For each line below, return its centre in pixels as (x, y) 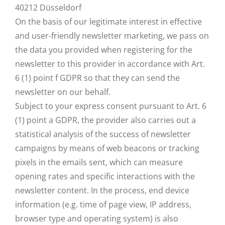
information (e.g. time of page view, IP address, (103, 204)
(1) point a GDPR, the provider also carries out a (105, 120)
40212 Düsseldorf (48, 8)
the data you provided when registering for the (104, 50)
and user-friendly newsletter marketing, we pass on (112, 36)
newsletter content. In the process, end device (102, 190)
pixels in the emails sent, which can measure (99, 162)
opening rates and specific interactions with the (105, 176)
